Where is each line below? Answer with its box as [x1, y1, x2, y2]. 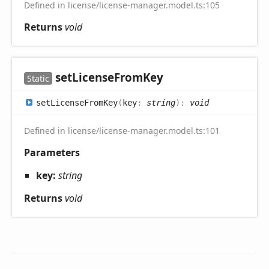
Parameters [24, 146, 80, 160]
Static [27, 73, 49, 85]
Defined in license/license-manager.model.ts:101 [24, 125, 220, 137]
